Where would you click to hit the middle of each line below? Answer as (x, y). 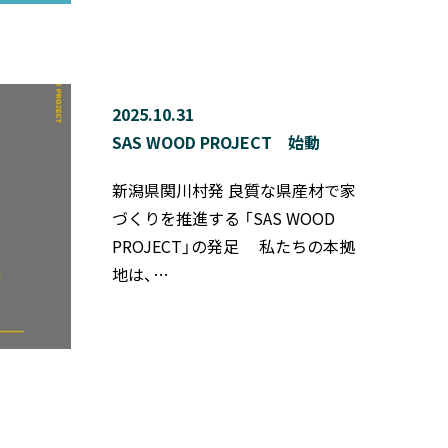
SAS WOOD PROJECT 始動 (215, 141)
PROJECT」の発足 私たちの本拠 (233, 245)
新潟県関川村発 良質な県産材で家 (233, 189)
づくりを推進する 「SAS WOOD (223, 217)
